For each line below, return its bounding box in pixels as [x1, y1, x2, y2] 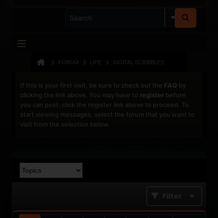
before [164, 91, 186, 99]
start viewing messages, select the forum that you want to [20, 110, 195, 118]
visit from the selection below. [20, 120, 110, 128]
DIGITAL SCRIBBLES [113, 59, 164, 65]
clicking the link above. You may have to [20, 91, 140, 99]
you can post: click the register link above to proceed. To [20, 101, 189, 109]
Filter [163, 191, 182, 201]
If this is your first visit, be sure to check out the [20, 81, 164, 89]
